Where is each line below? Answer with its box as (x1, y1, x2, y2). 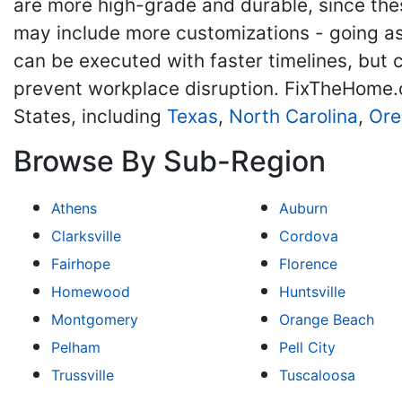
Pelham (50, 338, 100, 356)
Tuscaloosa (279, 366, 356, 384)
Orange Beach (279, 310, 375, 328)
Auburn (279, 199, 328, 217)
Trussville (50, 366, 114, 384)
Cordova (279, 227, 339, 245)
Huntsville (279, 283, 346, 301)
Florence (279, 255, 338, 273)
